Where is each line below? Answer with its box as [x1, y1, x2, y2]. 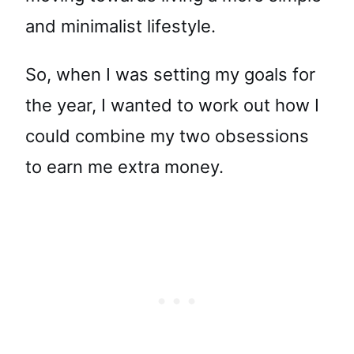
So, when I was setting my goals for [25, 63, 315, 85]
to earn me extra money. [25, 156, 224, 177]
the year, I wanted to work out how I [25, 94, 319, 115]
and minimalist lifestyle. [25, 15, 216, 36]
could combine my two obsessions [25, 125, 309, 146]
